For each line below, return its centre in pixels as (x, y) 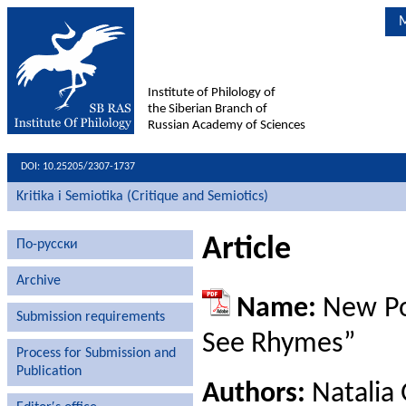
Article (246, 250)
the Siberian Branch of (208, 109)
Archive (39, 281)
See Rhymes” (279, 344)
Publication (49, 372)
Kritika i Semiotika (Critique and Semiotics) (142, 197)
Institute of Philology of (212, 93)
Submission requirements (91, 317)
